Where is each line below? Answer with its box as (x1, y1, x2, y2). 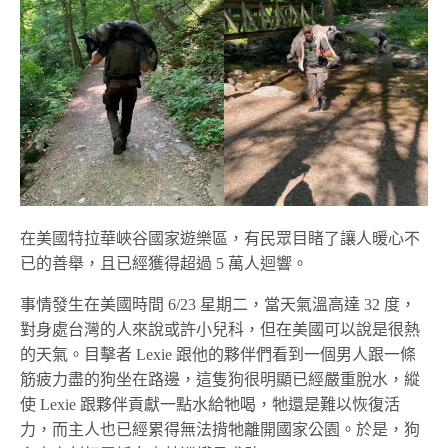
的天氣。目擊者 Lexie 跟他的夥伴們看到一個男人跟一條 (20, 345, 417, 363)
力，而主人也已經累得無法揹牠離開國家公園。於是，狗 (20, 420, 420, 438)
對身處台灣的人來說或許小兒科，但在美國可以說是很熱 (20, 320, 420, 338)
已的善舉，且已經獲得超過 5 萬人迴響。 (20, 254, 309, 272)
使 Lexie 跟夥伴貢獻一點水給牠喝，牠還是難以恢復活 (20, 395, 401, 413)
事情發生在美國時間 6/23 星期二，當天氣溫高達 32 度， (20, 295, 417, 313)
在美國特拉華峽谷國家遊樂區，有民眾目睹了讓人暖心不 (20, 229, 420, 247)
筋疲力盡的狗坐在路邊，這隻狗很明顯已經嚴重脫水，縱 (20, 370, 420, 388)
